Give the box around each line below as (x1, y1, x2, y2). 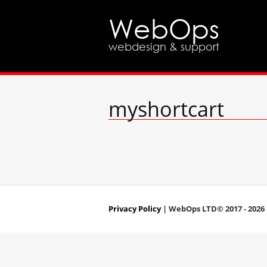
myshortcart (108, 95, 224, 123)
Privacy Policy (108, 203, 161, 215)
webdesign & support (108, 40, 219, 53)
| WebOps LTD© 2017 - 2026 (161, 203, 265, 215)
